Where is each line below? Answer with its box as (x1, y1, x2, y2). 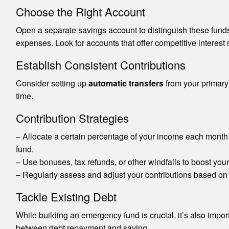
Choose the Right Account (15, 3, 145, 19)
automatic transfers (88, 77, 164, 89)
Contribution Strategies (15, 109, 129, 126)
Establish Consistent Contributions (15, 56, 186, 73)
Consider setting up (15, 77, 88, 89)
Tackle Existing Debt (15, 188, 117, 204)
